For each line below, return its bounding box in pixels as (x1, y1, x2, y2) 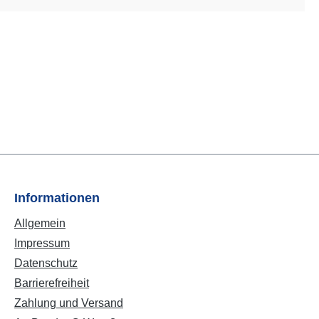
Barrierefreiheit (14, 277, 89, 289)
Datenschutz (14, 257, 78, 269)
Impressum (14, 237, 70, 249)
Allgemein (14, 217, 66, 229)
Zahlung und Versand (14, 297, 123, 309)
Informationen (14, 191, 100, 205)
